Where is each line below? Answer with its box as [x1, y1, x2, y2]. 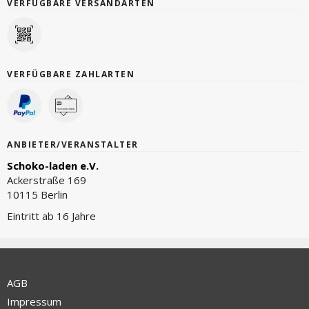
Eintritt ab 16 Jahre [7, 209, 96, 223]
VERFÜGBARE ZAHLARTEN [7, 68, 134, 80]
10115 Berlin [7, 188, 68, 202]
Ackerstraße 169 [7, 173, 86, 188]
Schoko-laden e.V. [7, 159, 99, 173]
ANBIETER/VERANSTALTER [7, 139, 139, 151]
